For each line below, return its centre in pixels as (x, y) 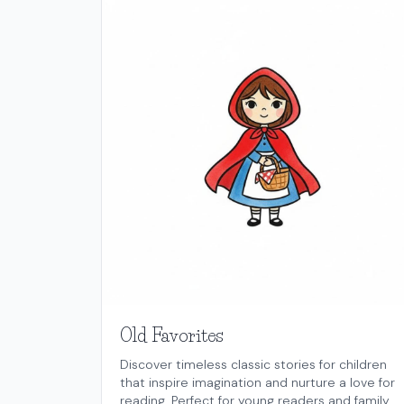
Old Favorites (172, 336)
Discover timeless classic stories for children (253, 365)
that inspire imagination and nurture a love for (257, 383)
